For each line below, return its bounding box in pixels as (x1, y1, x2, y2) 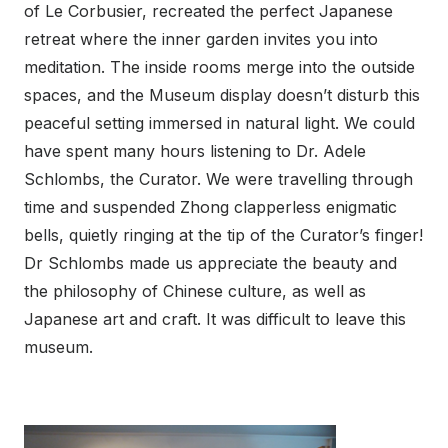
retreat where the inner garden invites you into (24, 29, 378, 50)
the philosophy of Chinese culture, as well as (24, 281, 366, 302)
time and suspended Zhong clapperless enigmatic (24, 197, 397, 218)
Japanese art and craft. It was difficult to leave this (24, 309, 406, 330)
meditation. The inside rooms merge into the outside (24, 57, 415, 78)
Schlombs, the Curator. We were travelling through (24, 169, 413, 190)
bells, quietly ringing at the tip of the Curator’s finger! (24, 225, 423, 246)
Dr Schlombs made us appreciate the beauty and (24, 253, 397, 274)
